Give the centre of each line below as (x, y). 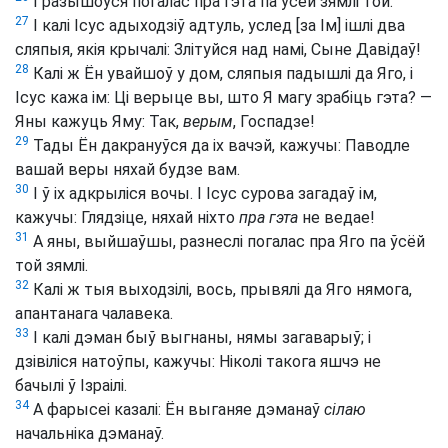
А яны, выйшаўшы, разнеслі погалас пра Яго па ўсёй (227, 242)
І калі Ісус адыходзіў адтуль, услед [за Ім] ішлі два (217, 26)
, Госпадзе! (274, 122)
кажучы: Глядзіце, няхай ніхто (127, 218)
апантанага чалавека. (94, 314)
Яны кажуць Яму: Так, (99, 122)
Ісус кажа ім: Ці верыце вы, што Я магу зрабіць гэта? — (223, 98)
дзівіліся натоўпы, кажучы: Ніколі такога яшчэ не (198, 362)
